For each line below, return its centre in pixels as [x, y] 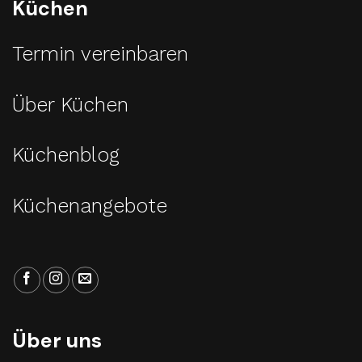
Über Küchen [70, 104]
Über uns [57, 340]
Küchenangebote [90, 205]
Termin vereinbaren [100, 54]
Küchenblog [66, 155]
